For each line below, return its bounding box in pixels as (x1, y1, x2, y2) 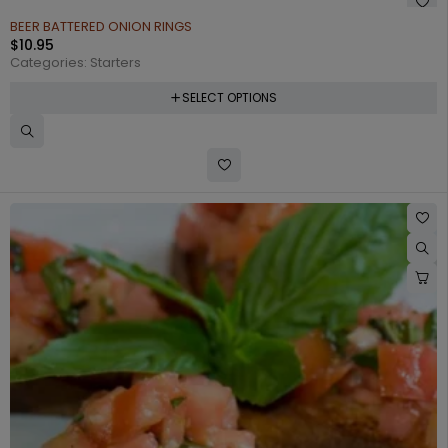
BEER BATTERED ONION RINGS (10, 16, 192, 36)
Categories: (10, 52, 90, 72)
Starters (90, 52, 141, 72)
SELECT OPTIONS (181, 88, 277, 106)
